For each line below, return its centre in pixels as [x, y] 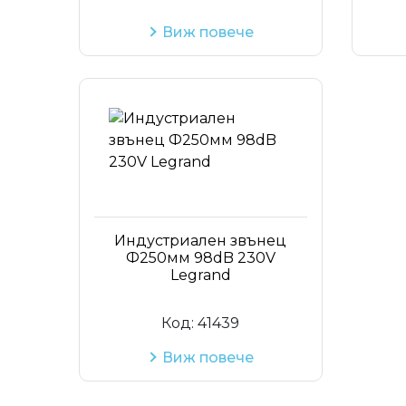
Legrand [200, 275]
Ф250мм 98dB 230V [200, 257]
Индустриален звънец [201, 240]
